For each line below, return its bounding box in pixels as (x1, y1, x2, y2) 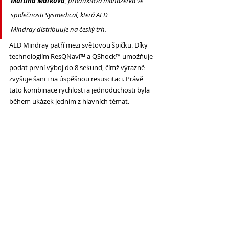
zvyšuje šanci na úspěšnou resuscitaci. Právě (9, 74, 145, 83)
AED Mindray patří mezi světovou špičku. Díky (9, 40, 149, 50)
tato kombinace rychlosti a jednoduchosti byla (9, 85, 151, 95)
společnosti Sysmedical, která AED (11, 10, 109, 19)
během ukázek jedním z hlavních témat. (9, 96, 131, 106)
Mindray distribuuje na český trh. (11, 24, 108, 34)
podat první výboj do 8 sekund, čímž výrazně (9, 62, 146, 72)
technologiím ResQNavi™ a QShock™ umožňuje (9, 51, 154, 61)
